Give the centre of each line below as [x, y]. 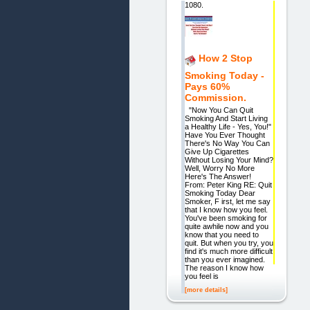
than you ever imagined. [225, 260]
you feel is [201, 276]
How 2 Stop [225, 58]
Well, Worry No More [219, 168]
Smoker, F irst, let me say [227, 202]
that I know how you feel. [226, 210]
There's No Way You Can [227, 144]
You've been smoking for [226, 218]
